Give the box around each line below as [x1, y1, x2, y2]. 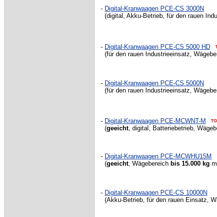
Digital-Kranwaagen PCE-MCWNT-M [105, 117, 206, 124]
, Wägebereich [128, 160, 170, 167]
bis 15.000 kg [170, 160, 210, 167]
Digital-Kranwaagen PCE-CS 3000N [105, 5, 204, 12]
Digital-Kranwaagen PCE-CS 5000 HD [105, 43, 210, 50]
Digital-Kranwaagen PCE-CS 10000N [105, 189, 207, 196]
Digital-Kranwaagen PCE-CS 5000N [105, 79, 204, 87]
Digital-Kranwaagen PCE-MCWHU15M [105, 153, 212, 160]
